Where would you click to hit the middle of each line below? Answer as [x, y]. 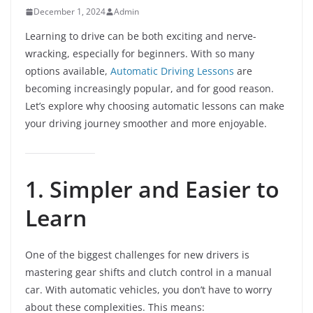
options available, [68, 71]
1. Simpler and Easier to [152, 189]
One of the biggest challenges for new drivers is [137, 255]
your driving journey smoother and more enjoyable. [146, 123]
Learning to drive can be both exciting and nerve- [141, 36]
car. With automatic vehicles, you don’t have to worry [148, 290]
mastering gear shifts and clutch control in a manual [148, 272]
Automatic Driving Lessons [172, 71]
